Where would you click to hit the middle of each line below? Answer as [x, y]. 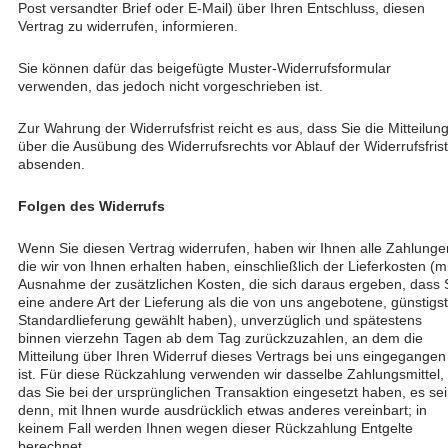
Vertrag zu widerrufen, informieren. [128, 26]
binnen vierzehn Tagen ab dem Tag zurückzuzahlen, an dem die [220, 338]
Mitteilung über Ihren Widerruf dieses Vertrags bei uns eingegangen [232, 356]
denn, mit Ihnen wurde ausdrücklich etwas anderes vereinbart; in [222, 410]
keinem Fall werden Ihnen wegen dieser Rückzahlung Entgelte [215, 428]
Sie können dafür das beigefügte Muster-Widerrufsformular [204, 68]
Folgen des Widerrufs [91, 206]
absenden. [51, 164]
